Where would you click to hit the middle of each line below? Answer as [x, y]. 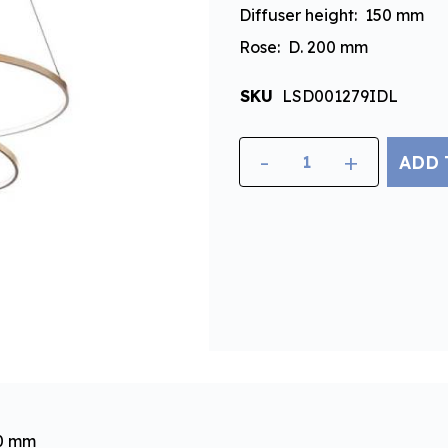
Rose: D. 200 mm [303, 47]
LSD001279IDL [340, 96]
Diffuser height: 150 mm [331, 15]
